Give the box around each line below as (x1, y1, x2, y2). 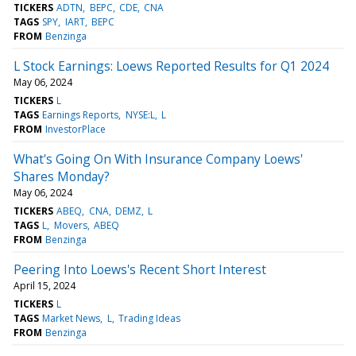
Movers (53, 218, 87, 232)
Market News (42, 311, 101, 325)
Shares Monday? (14, 167, 110, 185)
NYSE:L (125, 107, 155, 122)
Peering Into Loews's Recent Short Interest (14, 260, 266, 278)
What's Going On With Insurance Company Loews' (14, 149, 303, 168)
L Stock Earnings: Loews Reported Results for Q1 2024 (14, 56, 329, 75)
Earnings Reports (42, 107, 119, 122)
